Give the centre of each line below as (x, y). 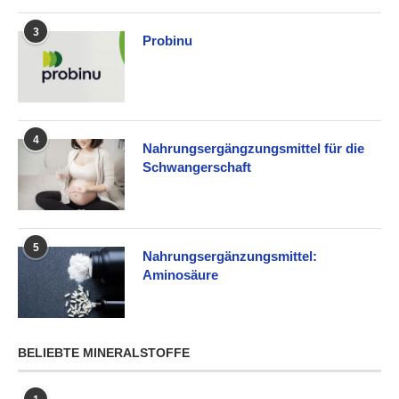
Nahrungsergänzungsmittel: (230, 256)
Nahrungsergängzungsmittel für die (253, 148)
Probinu (167, 40)
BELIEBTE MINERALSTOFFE (104, 352)
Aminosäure (180, 274)
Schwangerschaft (197, 167)
